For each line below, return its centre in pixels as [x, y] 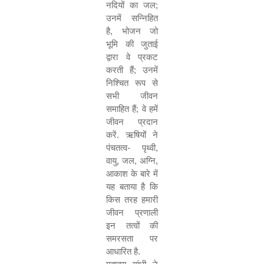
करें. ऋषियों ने [132, 135]
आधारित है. [123, 251]
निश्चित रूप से [132, 83]
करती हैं [120, 70]
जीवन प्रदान [132, 122]
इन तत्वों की [132, 225]
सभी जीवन [132, 96]
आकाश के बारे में [132, 174]
